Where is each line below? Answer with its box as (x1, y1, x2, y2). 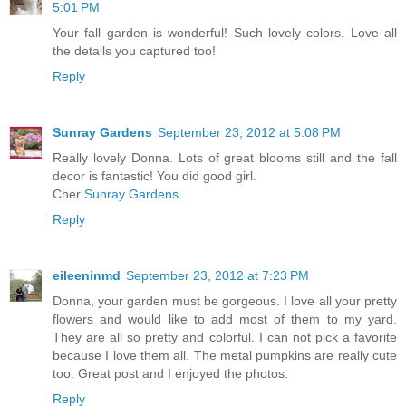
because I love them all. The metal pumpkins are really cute (53, 347, 397, 362)
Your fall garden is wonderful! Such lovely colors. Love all (53, 24, 397, 40)
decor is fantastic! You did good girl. (53, 168, 256, 183)
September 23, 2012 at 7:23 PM (126, 267, 309, 283)
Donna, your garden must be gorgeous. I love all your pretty (53, 293, 397, 308)
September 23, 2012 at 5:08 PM (158, 124, 341, 140)
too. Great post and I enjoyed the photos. (53, 365, 288, 381)
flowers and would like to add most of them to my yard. (53, 311, 397, 326)
